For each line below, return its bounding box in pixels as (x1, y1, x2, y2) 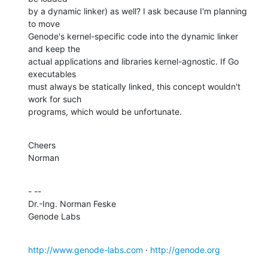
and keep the (28, 43, 80, 54)
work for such (28, 93, 81, 104)
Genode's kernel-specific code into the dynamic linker (28, 31, 238, 41)
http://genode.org (150, 244, 220, 255)
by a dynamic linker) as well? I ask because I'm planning (28, 5, 247, 16)
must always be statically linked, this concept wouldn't (28, 81, 240, 92)
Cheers (28, 139, 56, 150)
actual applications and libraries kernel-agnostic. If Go (28, 56, 239, 66)
